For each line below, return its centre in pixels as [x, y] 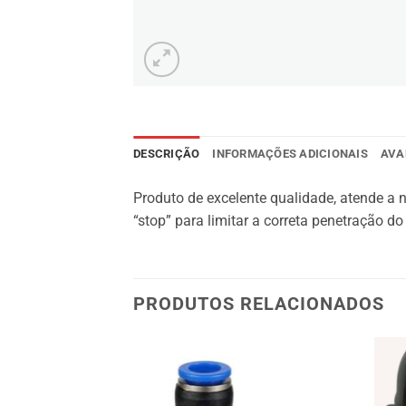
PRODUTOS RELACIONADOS [259, 303]
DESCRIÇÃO [167, 154]
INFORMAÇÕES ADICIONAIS [290, 154]
